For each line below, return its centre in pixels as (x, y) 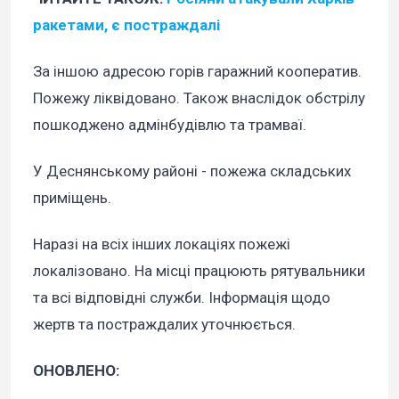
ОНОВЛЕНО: (76, 371)
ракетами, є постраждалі (126, 24)
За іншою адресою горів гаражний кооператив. (197, 71)
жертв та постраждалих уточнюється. (164, 324)
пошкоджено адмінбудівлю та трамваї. (170, 124)
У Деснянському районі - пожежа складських (192, 171)
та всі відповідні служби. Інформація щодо (182, 297)
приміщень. (72, 197)
